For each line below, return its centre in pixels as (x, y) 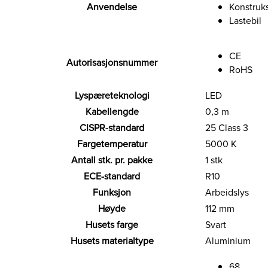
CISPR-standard (112, 128)
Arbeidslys (227, 193)
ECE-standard (112, 176)
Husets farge (112, 225)
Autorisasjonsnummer (112, 63)
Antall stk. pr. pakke (112, 160)
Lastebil (245, 21)
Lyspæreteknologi (112, 96)
